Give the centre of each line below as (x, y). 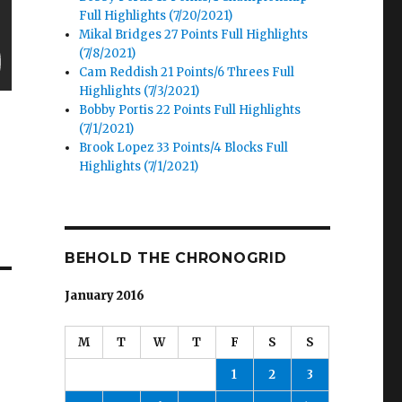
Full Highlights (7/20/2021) (156, 16)
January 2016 (104, 296)
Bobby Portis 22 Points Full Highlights (190, 110)
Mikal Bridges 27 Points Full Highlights (194, 35)
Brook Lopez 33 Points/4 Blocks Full (184, 148)
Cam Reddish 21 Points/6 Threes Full (187, 73)
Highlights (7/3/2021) (140, 92)
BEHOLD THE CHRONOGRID (175, 258)
